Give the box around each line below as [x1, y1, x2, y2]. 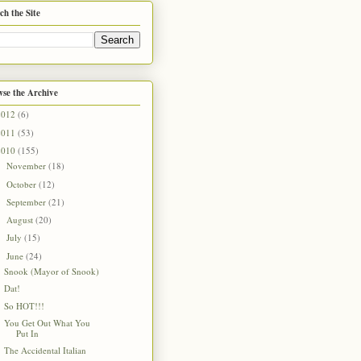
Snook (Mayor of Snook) [4, 265, 100, 278]
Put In [16, 326, 39, 339]
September [6, 195, 49, 208]
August [6, 214, 36, 226]
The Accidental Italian [4, 344, 87, 357]
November [6, 160, 49, 172]
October [6, 177, 39, 190]
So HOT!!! [4, 299, 45, 312]
